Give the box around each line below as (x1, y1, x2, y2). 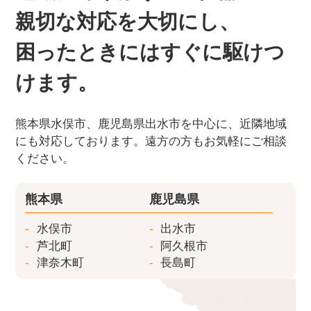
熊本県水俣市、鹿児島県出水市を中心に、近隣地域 (15, 117, 287, 131)
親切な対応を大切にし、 (15, 10, 240, 33)
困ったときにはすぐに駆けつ (15, 40, 285, 64)
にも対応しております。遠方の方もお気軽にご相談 (15, 135, 287, 149)
